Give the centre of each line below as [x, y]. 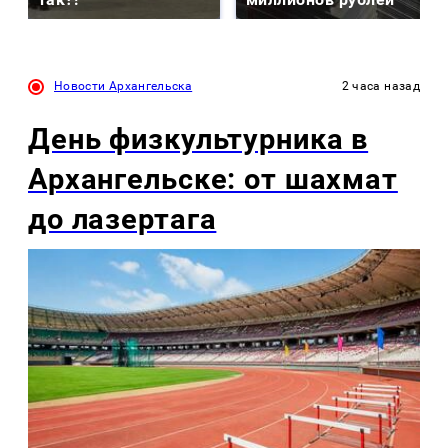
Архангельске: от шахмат [213, 178]
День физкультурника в [198, 138]
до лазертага [122, 218]
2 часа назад [380, 85]
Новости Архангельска [123, 85]
